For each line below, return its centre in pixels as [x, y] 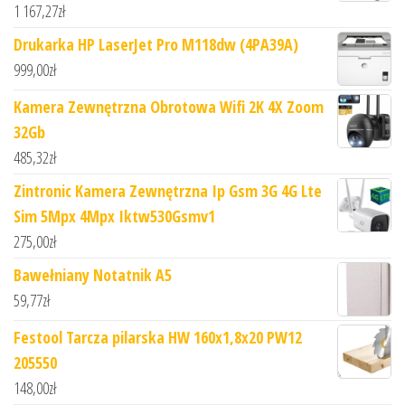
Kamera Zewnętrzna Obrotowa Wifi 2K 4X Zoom [169, 106]
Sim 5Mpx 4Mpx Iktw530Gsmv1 [114, 216]
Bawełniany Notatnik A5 [93, 274]
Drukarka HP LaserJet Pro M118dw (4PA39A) [156, 44]
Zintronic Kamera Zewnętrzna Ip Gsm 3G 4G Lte [168, 190]
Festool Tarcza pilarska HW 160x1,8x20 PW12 [158, 337]
